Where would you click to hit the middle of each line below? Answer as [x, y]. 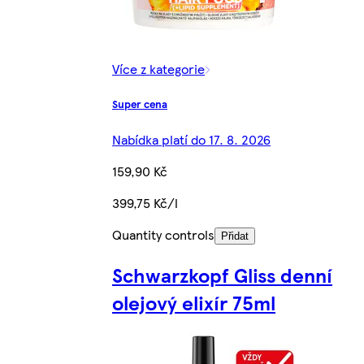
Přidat [235, 236]
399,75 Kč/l [145, 202]
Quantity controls [163, 234]
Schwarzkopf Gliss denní [222, 274]
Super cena [140, 104]
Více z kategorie [158, 69]
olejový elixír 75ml [194, 302]
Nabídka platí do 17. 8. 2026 [191, 139]
